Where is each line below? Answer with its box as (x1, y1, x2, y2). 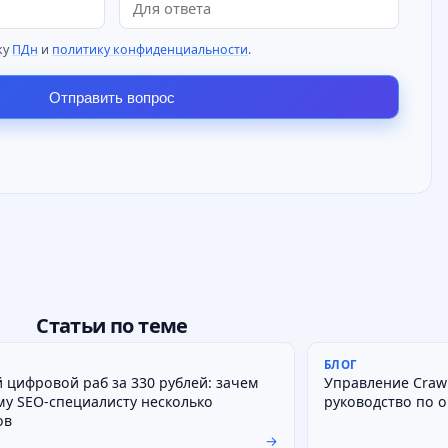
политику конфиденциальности (52, 41, 248, 59)
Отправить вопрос (49, 88, 175, 106)
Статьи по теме (36, 311, 188, 339)
